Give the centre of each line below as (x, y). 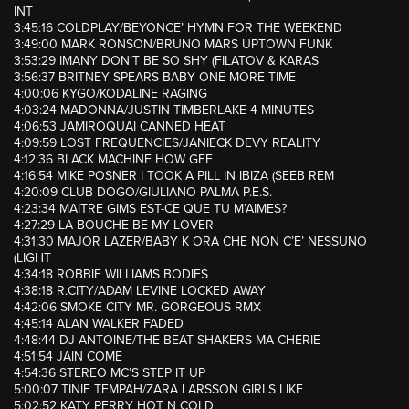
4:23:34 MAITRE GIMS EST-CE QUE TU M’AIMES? (150, 209)
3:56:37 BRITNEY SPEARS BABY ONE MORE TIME (155, 78)
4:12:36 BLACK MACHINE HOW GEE (113, 160)
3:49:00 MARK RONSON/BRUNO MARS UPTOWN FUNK (173, 45)
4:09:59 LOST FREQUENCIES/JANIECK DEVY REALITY (167, 143)
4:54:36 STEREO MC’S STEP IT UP (110, 373)
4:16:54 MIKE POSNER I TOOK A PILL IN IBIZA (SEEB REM (174, 176)
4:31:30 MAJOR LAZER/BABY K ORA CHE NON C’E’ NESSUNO (190, 242)
